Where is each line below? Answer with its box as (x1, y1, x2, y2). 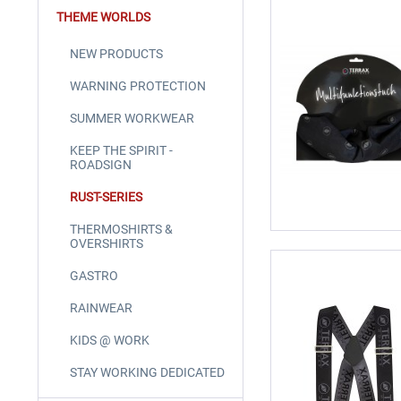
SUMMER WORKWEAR (70, 110, 194, 125)
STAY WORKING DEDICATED (70, 364, 225, 380)
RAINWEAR (70, 300, 132, 315)
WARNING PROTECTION (70, 78, 206, 93)
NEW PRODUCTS (70, 46, 163, 61)
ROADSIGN (70, 157, 132, 172)
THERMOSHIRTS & (70, 221, 173, 236)
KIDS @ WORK (70, 332, 149, 347)
